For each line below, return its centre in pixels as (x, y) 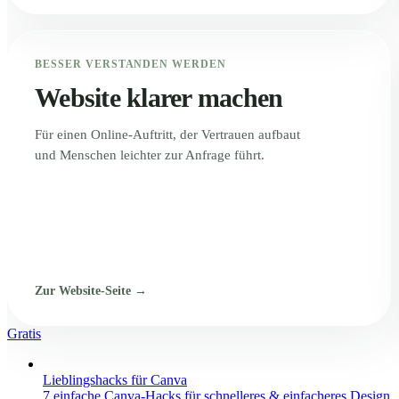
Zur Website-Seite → (91, 291)
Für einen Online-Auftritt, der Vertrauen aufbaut (167, 134)
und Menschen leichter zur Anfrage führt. (150, 155)
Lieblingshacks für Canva (115, 380)
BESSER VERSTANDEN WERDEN (131, 64)
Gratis (24, 334)
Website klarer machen (159, 98)
